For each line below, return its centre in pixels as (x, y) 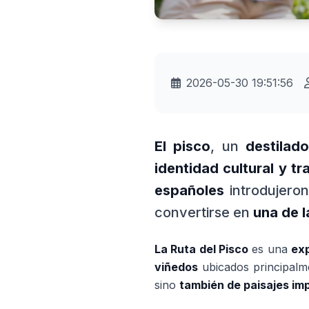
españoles (189, 190)
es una (270, 249)
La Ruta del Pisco (202, 249)
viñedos (176, 267)
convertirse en (204, 212)
